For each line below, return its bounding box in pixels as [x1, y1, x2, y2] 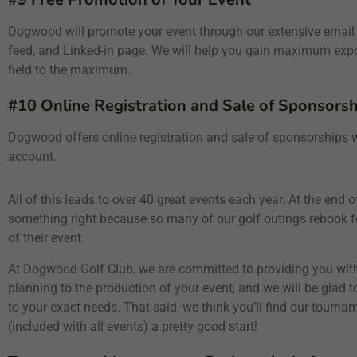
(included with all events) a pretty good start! [8, 319, 257, 334]
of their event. [8, 230, 84, 245]
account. [8, 149, 57, 164]
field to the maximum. [8, 62, 131, 77]
